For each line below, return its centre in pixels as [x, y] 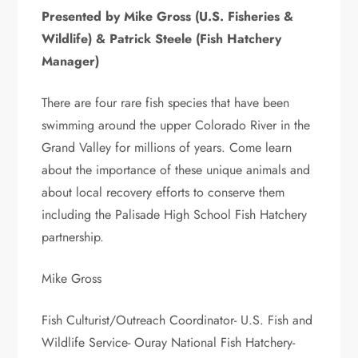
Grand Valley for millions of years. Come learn [167, 147]
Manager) [71, 61]
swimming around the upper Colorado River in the [176, 125]
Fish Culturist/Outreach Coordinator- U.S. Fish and [177, 320]
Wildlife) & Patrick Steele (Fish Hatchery [162, 38]
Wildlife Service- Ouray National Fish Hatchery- [169, 342]
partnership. [73, 237]
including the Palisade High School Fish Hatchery [175, 214]
